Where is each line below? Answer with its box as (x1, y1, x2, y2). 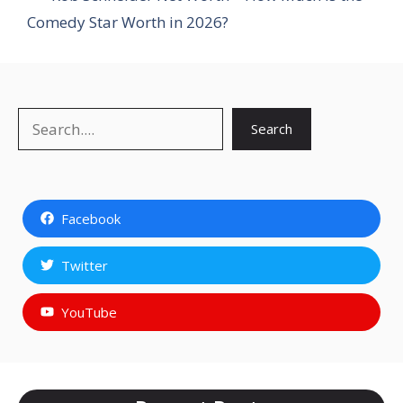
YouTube (60, 302, 117, 321)
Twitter (60, 255, 108, 274)
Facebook (60, 209, 121, 228)
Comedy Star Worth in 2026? (27, 11, 228, 32)
